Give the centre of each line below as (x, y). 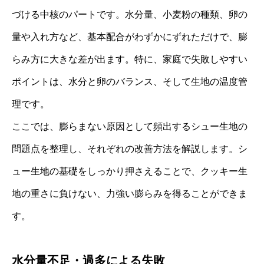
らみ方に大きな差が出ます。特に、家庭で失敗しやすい (130, 60)
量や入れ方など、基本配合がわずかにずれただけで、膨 (130, 37)
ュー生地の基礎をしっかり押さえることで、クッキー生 (130, 171)
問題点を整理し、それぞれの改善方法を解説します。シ (130, 149)
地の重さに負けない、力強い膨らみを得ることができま (130, 194)
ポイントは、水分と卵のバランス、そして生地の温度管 (130, 82)
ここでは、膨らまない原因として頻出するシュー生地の (130, 127)
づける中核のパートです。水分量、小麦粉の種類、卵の (130, 15)
